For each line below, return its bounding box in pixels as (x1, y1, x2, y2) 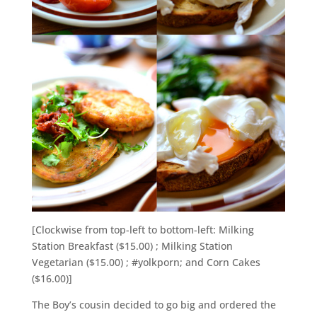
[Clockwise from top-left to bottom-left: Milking (31, 223, 254, 237)
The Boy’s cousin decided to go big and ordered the (31, 298, 276, 312)
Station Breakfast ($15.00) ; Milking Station (31, 239, 233, 253)
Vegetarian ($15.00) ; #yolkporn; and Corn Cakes (31, 255, 260, 270)
